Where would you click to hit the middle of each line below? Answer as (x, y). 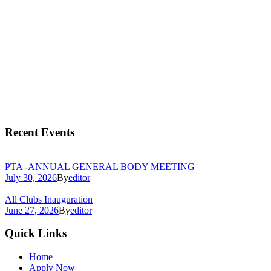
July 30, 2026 (31, 177)
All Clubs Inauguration (49, 199)
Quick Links (36, 233)
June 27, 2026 (32, 210)
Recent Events (40, 132)
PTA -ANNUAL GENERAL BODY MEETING (100, 166)
